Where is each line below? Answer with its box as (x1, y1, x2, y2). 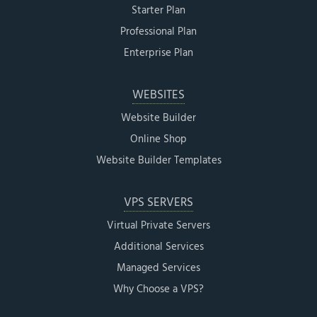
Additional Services (113, 238, 204, 255)
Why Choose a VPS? (113, 280, 204, 298)
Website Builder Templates (96, 151, 221, 169)
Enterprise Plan (124, 44, 193, 62)
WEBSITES (132, 85, 185, 105)
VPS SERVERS (124, 192, 193, 212)
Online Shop (130, 130, 187, 148)
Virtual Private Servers (107, 217, 210, 234)
